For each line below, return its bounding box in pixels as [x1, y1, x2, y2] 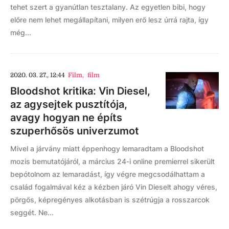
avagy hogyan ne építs [10, 111, 122, 124]
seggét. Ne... [10, 208, 54, 217]
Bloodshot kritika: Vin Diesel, [10, 85, 150, 97]
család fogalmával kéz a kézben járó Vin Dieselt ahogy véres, [10, 182, 217, 191]
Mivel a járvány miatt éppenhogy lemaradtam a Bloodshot [10, 144, 204, 153]
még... [10, 28, 31, 37]
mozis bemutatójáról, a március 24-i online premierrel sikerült [10, 157, 215, 166]
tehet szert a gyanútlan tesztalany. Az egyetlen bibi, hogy [10, 3, 205, 11]
